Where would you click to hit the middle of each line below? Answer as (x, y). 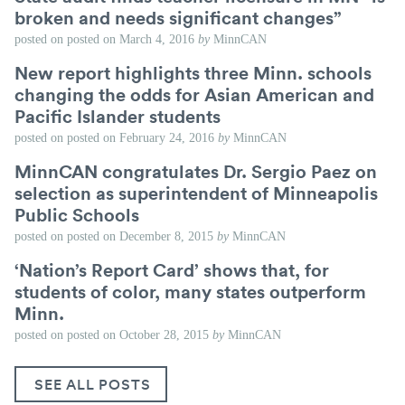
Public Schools (77, 215)
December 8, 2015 (166, 237)
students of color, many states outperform (190, 292)
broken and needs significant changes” (178, 18)
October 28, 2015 (164, 335)
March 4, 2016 (157, 40)
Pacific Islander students (118, 116)
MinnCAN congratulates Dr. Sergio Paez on (196, 171)
